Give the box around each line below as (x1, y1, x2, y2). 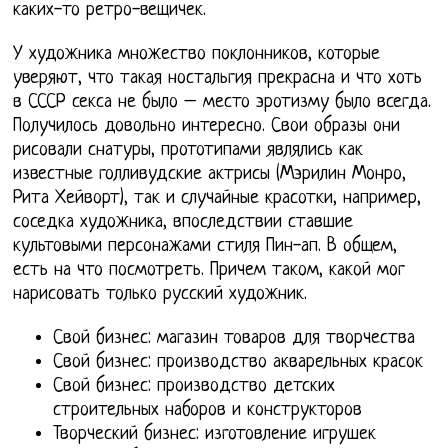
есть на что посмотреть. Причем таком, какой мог (13, 260, 406, 282)
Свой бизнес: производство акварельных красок (53, 352, 424, 374)
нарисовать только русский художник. (13, 284, 308, 306)
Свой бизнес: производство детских (53, 376, 336, 398)
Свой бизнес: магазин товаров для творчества (53, 328, 416, 350)
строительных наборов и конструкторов (53, 400, 363, 422)
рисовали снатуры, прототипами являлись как (13, 140, 364, 162)
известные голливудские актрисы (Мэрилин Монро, (13, 164, 407, 186)
